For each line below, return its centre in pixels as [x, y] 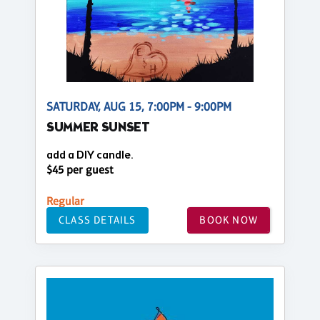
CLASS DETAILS [97, 220]
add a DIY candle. [90, 155]
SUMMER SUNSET [98, 128]
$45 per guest [80, 169]
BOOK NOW [229, 220]
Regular [65, 201]
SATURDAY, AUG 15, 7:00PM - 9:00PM [139, 106]
